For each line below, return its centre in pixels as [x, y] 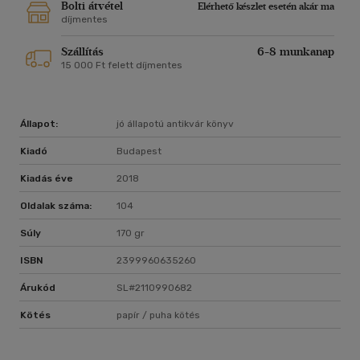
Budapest [139, 151]
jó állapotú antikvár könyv [175, 124]
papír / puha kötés [158, 315]
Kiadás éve [47, 179]
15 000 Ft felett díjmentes [122, 65]
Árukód [38, 288]
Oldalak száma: [56, 206]
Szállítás [82, 52]
